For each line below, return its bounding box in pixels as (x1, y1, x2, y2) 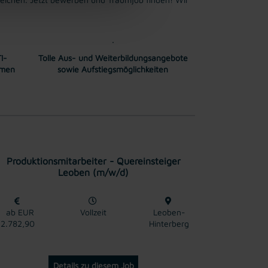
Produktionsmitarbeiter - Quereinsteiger (6, 155, 181, 166)
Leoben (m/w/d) (58, 166, 129, 178)
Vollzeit (80, 206, 106, 217)
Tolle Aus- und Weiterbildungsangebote (38, 52, 188, 63)
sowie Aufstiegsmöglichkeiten (57, 63, 168, 74)
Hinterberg (149, 218, 190, 229)
